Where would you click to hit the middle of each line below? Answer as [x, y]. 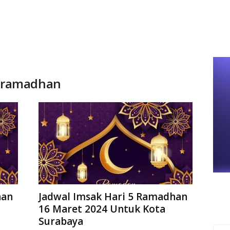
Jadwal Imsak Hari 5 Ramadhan [113, 197]
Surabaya [61, 221]
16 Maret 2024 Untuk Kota [102, 209]
